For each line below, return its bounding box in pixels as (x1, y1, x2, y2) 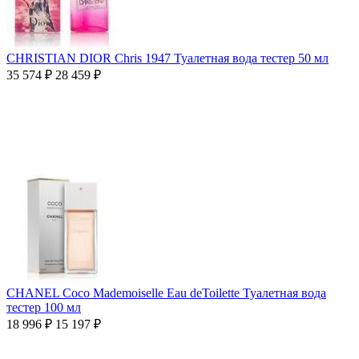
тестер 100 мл (6, 300, 81, 314)
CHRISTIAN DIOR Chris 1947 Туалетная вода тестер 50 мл (6, 50, 329, 65)
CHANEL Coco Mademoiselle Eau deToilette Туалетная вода (6, 285, 326, 300)
